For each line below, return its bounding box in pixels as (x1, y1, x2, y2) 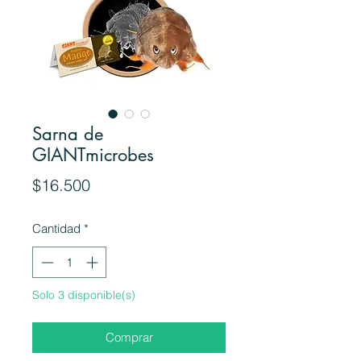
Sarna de (32, 122, 103, 146)
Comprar (105, 329, 153, 345)
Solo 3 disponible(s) (32, 287, 135, 302)
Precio (89, 174, 135, 195)
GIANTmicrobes (32, 143, 154, 167)
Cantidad (32, 221, 81, 237)
